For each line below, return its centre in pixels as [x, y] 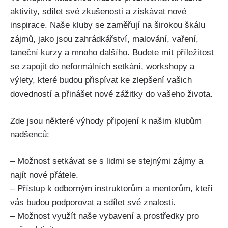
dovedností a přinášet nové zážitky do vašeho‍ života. [111, 94]
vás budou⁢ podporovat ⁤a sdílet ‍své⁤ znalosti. [93, 203]
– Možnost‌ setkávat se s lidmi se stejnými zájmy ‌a [107, 161]
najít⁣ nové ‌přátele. [44, 175]
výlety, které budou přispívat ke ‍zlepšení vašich [101, 80]
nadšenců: [30, 134]
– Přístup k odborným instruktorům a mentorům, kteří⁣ [111, 189]
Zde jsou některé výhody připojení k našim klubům [106, 121]
